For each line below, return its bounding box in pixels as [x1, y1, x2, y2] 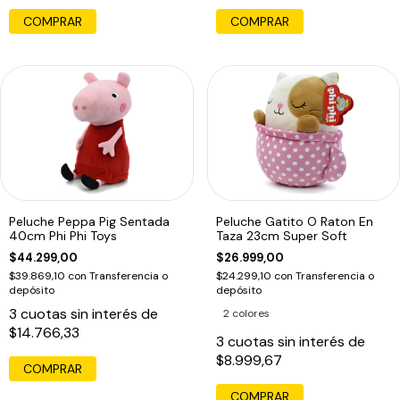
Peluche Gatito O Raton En [215, 213, 373, 230]
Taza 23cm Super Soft [215, 228, 347, 245]
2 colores [222, 306, 270, 321]
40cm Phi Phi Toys [9, 228, 117, 245]
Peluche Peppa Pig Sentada [9, 213, 170, 230]
